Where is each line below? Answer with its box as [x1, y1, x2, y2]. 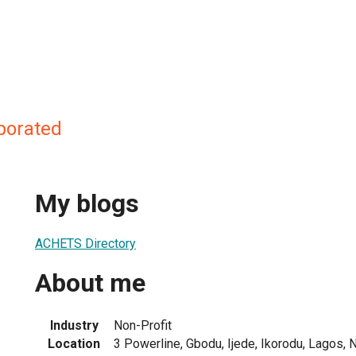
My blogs [35, 188, 139, 219]
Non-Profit [114, 317, 172, 333]
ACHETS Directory [35, 235, 136, 251]
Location [48, 335, 100, 351]
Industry [49, 317, 99, 333]
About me [35, 268, 145, 299]
